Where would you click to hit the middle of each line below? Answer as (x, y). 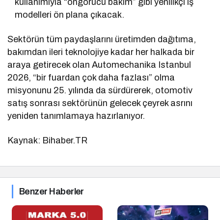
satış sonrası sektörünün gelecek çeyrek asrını (100, 103)
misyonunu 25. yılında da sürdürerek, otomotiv (100, 90)
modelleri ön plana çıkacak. (70, 14)
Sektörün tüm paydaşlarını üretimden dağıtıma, (102, 39)
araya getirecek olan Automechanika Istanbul (99, 65)
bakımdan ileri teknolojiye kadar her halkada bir (101, 52)
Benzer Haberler (52, 191)
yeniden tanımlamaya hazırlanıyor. (76, 116)
